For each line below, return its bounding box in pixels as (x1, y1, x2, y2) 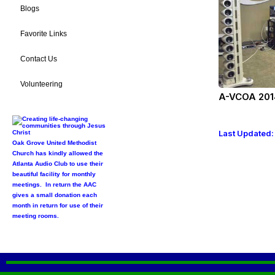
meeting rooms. (12, 212, 59, 219)
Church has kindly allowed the (12, 150, 103, 157)
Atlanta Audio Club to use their (12, 160, 103, 167)
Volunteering (20, 80, 63, 88)
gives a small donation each (12, 192, 97, 198)
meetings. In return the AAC (12, 181, 96, 188)
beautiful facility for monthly (12, 171, 96, 177)
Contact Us (20, 55, 57, 63)
